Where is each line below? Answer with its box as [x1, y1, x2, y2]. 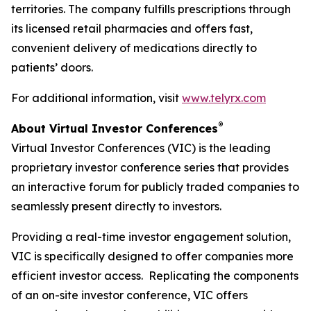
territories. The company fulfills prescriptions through [11, 2, 291, 16]
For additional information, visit [11, 91, 182, 105]
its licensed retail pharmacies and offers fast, [11, 22, 253, 35]
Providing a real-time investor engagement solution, [11, 230, 291, 244]
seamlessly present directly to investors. [11, 199, 221, 213]
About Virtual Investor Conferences [11, 121, 218, 135]
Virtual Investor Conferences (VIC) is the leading [11, 141, 271, 155]
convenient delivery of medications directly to [11, 41, 257, 55]
